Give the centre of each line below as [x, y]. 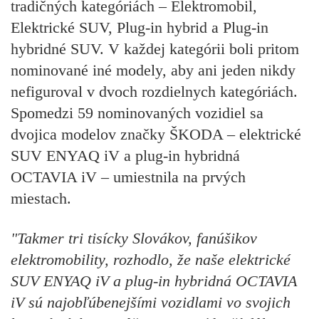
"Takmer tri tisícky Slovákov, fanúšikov [134, 239]
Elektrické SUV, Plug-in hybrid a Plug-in [140, 27]
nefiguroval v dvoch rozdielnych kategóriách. [154, 91]
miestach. [41, 198]
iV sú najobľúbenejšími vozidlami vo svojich [151, 303]
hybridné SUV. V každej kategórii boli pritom [155, 48]
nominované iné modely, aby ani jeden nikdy [153, 70]
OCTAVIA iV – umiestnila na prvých [128, 177]
